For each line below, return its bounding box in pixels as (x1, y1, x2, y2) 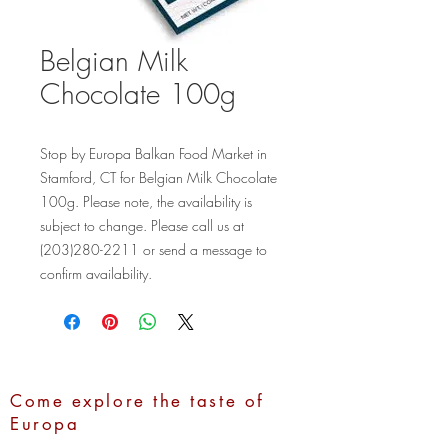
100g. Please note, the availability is (40, 192, 252, 211)
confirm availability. (40, 264, 152, 283)
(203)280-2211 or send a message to (40, 240, 267, 259)
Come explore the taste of (10, 390, 265, 412)
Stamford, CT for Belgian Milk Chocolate (40, 168, 277, 187)
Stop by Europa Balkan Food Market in (40, 144, 267, 163)
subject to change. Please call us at (40, 216, 244, 235)
